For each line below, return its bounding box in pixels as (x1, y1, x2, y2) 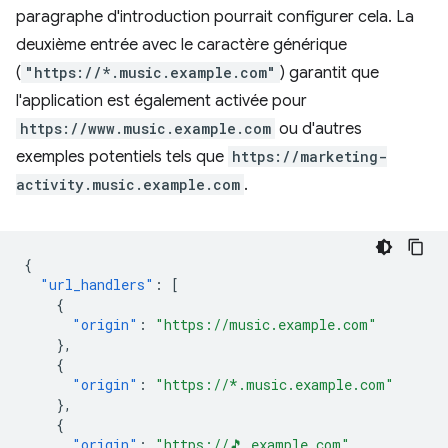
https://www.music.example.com (20, 119, 271, 138)
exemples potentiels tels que (16, 147, 228, 167)
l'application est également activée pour (16, 91, 307, 111)
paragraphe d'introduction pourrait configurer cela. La (16, 7, 414, 27)
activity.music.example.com (16, 175, 240, 194)
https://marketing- (232, 147, 387, 166)
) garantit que (280, 63, 379, 83)
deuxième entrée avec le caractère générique (16, 35, 347, 55)
